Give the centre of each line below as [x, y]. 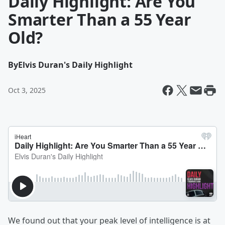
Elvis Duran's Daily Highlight [75, 65]
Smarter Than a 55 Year [100, 19]
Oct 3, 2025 [27, 90]
